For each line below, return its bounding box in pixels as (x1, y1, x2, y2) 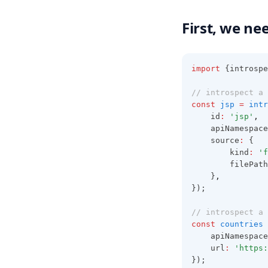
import (191, 64, 220, 73)
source (211, 136, 239, 145)
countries (220, 220, 263, 229)
